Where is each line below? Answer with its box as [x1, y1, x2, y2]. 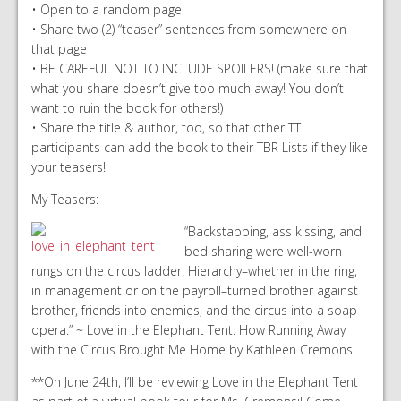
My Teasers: [31, 191, 98, 208]
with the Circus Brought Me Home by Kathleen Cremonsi [31, 341, 355, 358]
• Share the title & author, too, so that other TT [31, 119, 301, 136]
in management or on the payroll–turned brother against [31, 282, 358, 299]
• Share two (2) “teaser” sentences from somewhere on [31, 21, 346, 38]
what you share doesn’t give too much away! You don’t [31, 80, 344, 97]
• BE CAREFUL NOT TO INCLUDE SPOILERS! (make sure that [31, 60, 368, 77]
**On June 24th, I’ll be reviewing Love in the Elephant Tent [31, 373, 358, 390]
